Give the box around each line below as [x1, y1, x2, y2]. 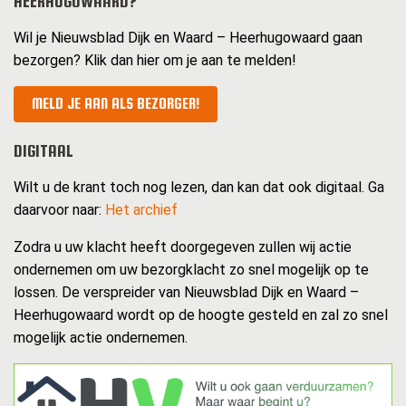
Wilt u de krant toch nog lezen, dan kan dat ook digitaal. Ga [14, 179, 384, 197]
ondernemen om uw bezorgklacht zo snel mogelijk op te [14, 261, 369, 279]
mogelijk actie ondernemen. [14, 329, 188, 347]
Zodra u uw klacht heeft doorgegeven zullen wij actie [14, 238, 352, 256]
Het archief [105, 201, 178, 219]
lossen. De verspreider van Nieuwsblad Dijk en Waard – [14, 284, 359, 302]
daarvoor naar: [14, 201, 105, 219]
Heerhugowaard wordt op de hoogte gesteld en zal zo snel [14, 306, 388, 324]
